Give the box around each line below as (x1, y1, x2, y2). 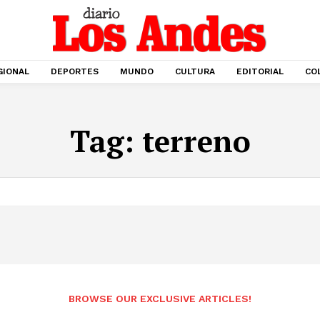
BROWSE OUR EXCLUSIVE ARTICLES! (69, 292, 251, 304)
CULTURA (175, 66, 215, 76)
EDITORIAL (236, 66, 284, 76)
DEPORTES (51, 66, 99, 76)
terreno (141, 121, 251, 161)
